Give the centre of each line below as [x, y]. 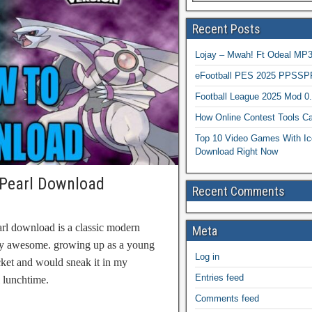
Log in [207, 257]
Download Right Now [236, 151]
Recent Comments [239, 191]
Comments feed [227, 298]
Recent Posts [226, 29]
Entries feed [219, 278]
